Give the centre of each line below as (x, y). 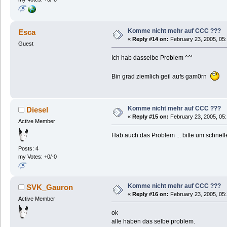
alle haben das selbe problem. (153, 221)
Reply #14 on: (150, 39)
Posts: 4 (28, 148)
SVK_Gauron (50, 187)
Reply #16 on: (150, 194)
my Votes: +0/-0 (37, 156)
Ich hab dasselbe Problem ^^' (152, 58)
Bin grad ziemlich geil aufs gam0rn (160, 77)
